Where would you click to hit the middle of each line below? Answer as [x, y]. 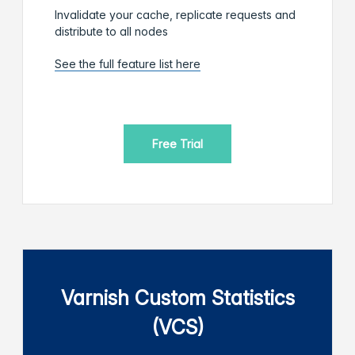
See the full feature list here [128, 63]
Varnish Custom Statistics [177, 298]
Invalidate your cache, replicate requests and [175, 14]
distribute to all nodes [111, 31]
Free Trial [177, 143]
